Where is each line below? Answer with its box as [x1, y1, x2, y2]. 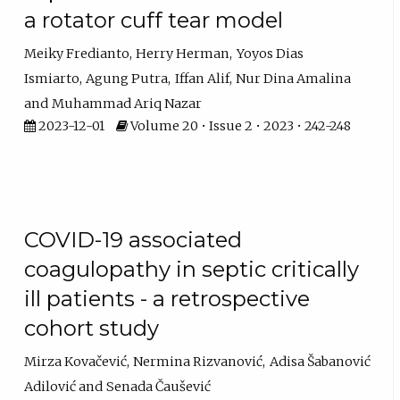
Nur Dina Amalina [236, 71, 352, 87]
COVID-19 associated [24, 227, 243, 254]
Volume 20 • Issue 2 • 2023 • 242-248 [128, 118, 352, 135]
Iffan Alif [174, 71, 229, 87]
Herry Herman [136, 46, 230, 62]
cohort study [24, 315, 160, 342]
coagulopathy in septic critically [24, 256, 360, 283]
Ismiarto [24, 71, 80, 87]
